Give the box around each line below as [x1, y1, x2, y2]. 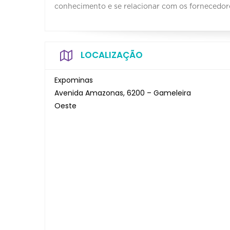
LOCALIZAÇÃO [81, 48, 143, 61]
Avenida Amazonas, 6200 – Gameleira [54, 87, 191, 98]
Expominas [54, 74, 93, 85]
